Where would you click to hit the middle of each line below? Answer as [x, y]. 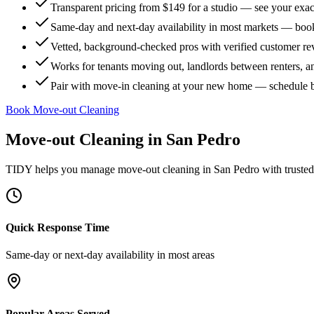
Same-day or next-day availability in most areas [110, 255]
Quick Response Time [57, 228]
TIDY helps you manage [62, 169]
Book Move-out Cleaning [62, 110]
